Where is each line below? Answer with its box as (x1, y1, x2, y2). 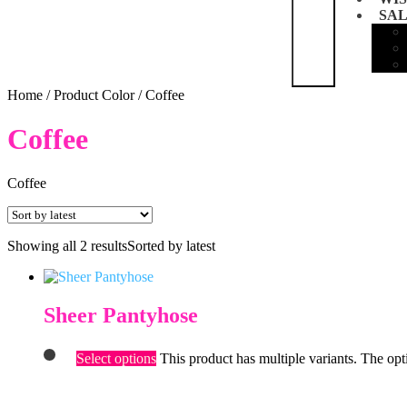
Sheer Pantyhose (44, 303, 198, 328)
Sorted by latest (127, 238, 215, 254)
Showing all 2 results (7, 238, 127, 254)
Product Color (54, 86, 134, 103)
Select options (75, 351, 156, 367)
